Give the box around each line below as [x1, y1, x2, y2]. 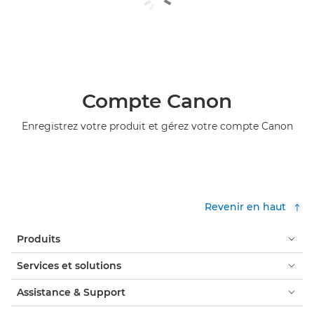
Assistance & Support [17, 285, 125, 299]
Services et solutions [17, 259, 121, 272]
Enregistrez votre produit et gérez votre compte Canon [21, 119, 293, 132]
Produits [17, 232, 60, 245]
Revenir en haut [205, 200, 286, 213]
